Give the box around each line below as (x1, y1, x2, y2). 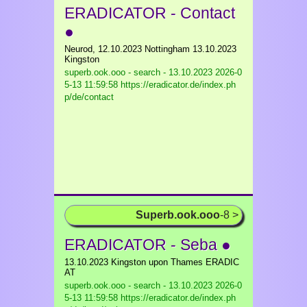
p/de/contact (64, 92, 114, 102)
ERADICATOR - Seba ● (64, 236, 231, 254)
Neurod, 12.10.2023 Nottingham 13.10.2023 (64, 44, 236, 54)
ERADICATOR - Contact (64, 4, 235, 22)
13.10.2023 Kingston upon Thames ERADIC (64, 257, 239, 267)
